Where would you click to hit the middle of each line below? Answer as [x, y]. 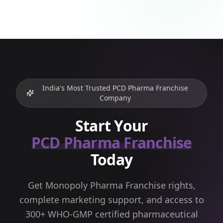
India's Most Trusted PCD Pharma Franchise [115, 88]
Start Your [111, 125]
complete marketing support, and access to [111, 199]
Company [115, 98]
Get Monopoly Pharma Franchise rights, [111, 185]
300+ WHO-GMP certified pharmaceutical [111, 214]
